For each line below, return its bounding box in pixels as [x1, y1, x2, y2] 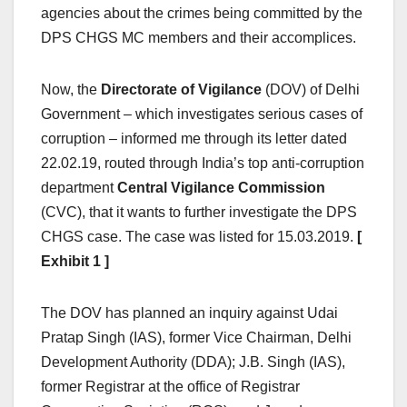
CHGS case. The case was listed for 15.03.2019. [41, 229, 357, 245]
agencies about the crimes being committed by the [41, 5, 362, 22]
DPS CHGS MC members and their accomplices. [41, 30, 356, 46]
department [41, 180, 117, 196]
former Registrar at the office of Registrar [41, 379, 300, 395]
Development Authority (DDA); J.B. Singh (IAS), [41, 354, 345, 371]
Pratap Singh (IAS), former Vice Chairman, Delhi [41, 330, 352, 346]
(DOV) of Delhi [262, 82, 360, 98]
